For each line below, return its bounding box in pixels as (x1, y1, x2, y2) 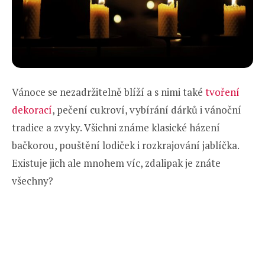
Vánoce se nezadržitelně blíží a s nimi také (12, 85, 205, 99)
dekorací (12, 103, 52, 117)
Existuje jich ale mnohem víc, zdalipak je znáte (12, 156, 221, 170)
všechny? (12, 174, 53, 188)
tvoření (205, 85, 240, 99)
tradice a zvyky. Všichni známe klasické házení (12, 121, 220, 135)
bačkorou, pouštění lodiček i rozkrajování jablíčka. (12, 138, 239, 153)
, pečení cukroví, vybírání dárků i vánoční (52, 103, 241, 117)
